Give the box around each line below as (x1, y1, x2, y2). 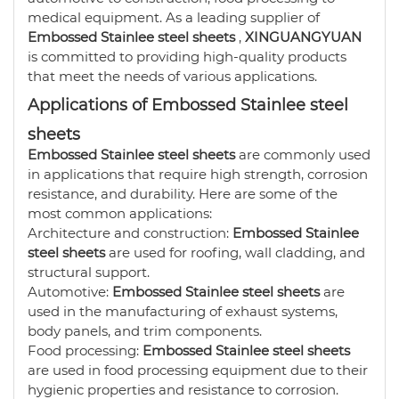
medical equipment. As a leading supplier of (28, 9, 320, 26)
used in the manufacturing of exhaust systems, (28, 303, 338, 320)
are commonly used (239, 146, 370, 163)
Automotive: (28, 283, 112, 300)
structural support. (28, 264, 150, 281)
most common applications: (28, 205, 212, 222)
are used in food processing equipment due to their (28, 362, 368, 379)
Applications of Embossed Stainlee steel (28, 95, 348, 115)
